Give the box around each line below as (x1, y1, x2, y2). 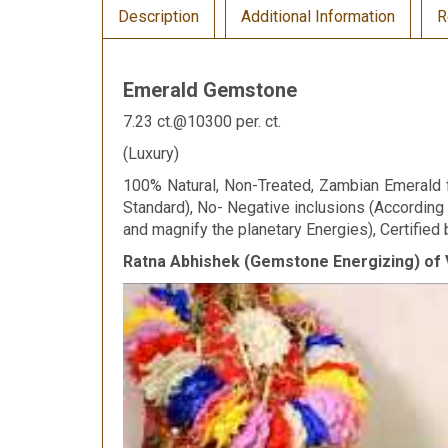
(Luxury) (123, 143, 179, 163)
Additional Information (241, 6, 395, 26)
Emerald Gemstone (123, 77, 297, 102)
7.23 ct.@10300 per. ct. (123, 111, 281, 131)
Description (118, 6, 199, 26)
